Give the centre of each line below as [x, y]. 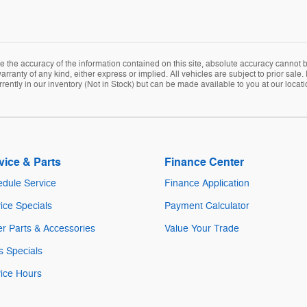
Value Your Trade [202, 229]
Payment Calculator [207, 206]
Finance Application [207, 184]
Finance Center [204, 163]
